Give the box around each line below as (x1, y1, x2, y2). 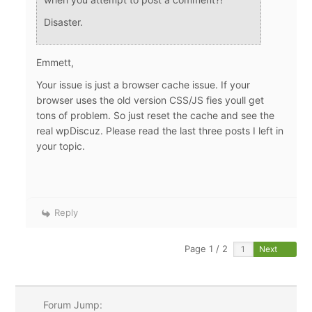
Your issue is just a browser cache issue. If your (36, 79, 251, 91)
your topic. (36, 140, 86, 153)
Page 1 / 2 (185, 243, 228, 255)
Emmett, (36, 56, 75, 69)
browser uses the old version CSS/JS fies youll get (36, 94, 265, 107)
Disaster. (44, 16, 84, 29)
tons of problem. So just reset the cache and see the (36, 109, 275, 122)
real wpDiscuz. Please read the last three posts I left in (36, 125, 284, 137)
